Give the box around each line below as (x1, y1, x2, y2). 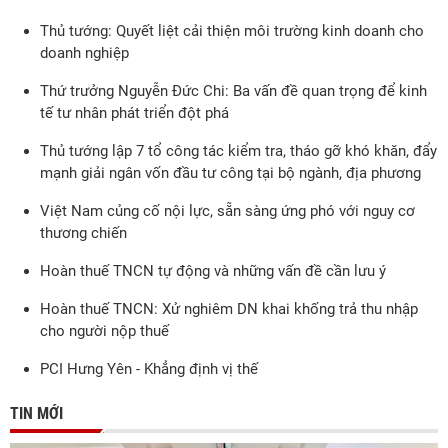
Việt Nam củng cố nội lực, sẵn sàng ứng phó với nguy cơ (40, 202, 415, 220)
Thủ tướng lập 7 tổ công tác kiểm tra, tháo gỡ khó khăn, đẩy (40, 142, 437, 160)
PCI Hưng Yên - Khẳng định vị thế (40, 360, 258, 378)
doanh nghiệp (40, 44, 129, 62)
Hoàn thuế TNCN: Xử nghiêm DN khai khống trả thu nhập (40, 300, 418, 318)
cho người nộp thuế (40, 322, 169, 340)
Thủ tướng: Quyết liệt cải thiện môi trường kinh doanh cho (40, 22, 424, 40)
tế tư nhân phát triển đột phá (40, 104, 229, 122)
